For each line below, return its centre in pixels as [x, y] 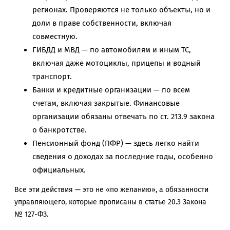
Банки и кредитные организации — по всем [111, 90]
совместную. [55, 37]
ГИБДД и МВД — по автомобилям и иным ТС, [112, 50]
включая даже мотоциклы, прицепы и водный [117, 63]
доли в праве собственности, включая [102, 23]
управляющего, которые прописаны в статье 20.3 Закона [110, 202]
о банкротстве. [60, 130]
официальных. [59, 170]
